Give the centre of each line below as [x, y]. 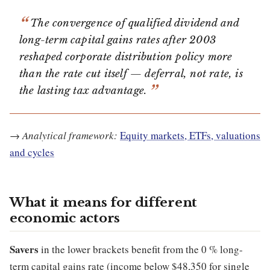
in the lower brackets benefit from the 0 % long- [141, 250]
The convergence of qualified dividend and [135, 23]
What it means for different [104, 203]
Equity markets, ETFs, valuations [190, 136]
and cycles [32, 152]
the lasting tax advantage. [83, 90]
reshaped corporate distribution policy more [126, 57]
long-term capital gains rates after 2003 [118, 40]
